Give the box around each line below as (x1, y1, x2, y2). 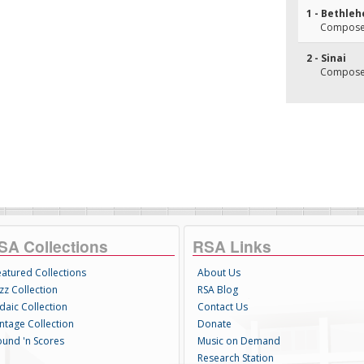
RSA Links (192, 235, 271, 258)
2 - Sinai (306, 51, 346, 65)
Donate (197, 317, 232, 331)
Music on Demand (197, 334, 280, 348)
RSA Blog (197, 283, 238, 297)
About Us (197, 266, 240, 279)
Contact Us (197, 300, 248, 314)
